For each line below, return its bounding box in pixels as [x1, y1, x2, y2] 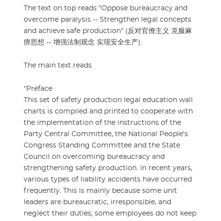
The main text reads [24, 62, 94, 70]
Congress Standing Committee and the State [24, 142, 180, 149]
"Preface [24, 85, 52, 93]
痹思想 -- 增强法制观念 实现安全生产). [24, 39, 144, 46]
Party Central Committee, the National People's [24, 131, 188, 138]
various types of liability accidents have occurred [24, 176, 192, 184]
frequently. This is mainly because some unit [24, 187, 177, 195]
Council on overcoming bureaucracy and [24, 153, 165, 161]
